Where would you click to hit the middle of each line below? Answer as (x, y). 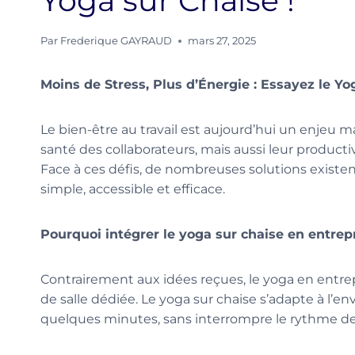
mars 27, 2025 (222, 41)
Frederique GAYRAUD (116, 41)
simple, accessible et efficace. (133, 189)
